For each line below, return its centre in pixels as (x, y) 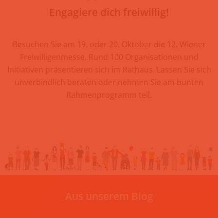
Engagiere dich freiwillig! (109, 12)
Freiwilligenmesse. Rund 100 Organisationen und (109, 57)
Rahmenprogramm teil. (109, 95)
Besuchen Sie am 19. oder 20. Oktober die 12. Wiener (109, 45)
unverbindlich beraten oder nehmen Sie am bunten (109, 82)
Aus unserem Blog (109, 196)
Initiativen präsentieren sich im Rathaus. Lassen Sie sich (109, 70)
